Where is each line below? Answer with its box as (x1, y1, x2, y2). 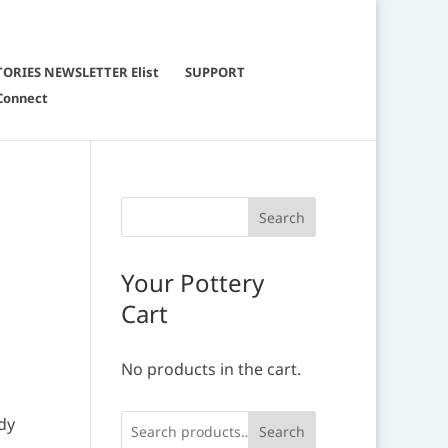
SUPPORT (185, 63, 245, 81)
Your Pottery (120, 266, 264, 299)
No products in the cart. (120, 358, 301, 380)
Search (259, 421, 306, 441)
